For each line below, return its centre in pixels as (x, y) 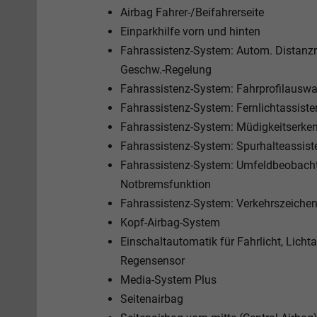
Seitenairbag (152, 299)
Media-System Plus (168, 279)
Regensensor (152, 260)
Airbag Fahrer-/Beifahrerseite (192, 12)
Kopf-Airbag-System (170, 222)
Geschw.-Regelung (166, 69)
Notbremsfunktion (166, 184)
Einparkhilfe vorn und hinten (190, 31)
